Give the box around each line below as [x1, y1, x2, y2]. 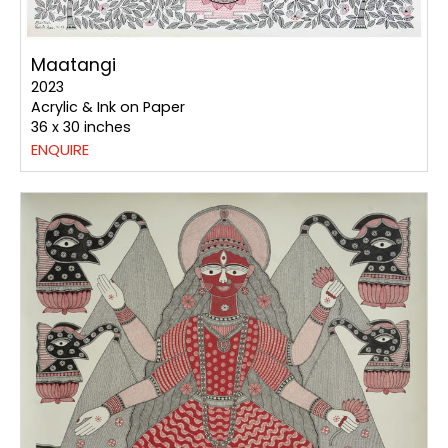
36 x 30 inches [31, 117, 131, 138]
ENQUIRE [31, 139, 89, 161]
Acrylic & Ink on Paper [31, 97, 185, 118]
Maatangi [31, 53, 116, 78]
